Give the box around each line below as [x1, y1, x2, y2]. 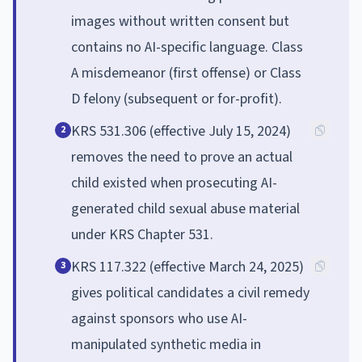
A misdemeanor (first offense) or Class [71, 62, 301, 83]
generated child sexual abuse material [71, 198, 300, 219]
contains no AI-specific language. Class [71, 36, 303, 57]
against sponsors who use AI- [71, 308, 247, 329]
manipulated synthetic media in [71, 334, 261, 355]
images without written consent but [71, 11, 289, 32]
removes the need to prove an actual [71, 146, 293, 167]
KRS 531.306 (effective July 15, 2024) [71, 120, 291, 141]
